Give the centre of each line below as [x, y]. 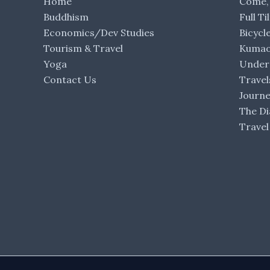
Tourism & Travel [83, 48]
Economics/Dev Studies [99, 33]
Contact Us [70, 80]
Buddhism [66, 17]
